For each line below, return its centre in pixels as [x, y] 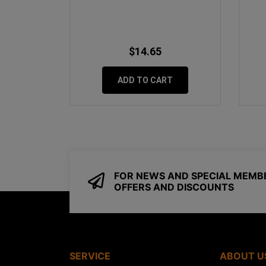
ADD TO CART [145, 80]
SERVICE [90, 256]
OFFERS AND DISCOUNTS [174, 187]
